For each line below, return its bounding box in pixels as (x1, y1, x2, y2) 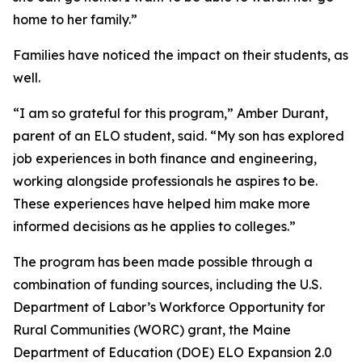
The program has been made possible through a (13, 253, 313, 270)
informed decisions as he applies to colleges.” (13, 217, 296, 234)
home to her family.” (13, 11, 137, 27)
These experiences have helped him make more (13, 195, 310, 212)
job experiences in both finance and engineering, (13, 149, 317, 166)
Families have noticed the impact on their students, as (13, 46, 348, 63)
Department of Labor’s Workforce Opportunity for (13, 298, 325, 315)
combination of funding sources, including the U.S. (13, 276, 322, 293)
